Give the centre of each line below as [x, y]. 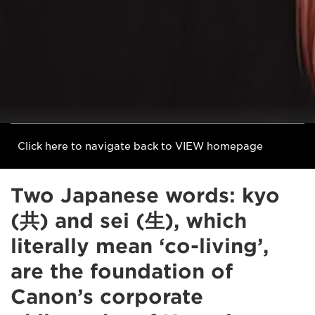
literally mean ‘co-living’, [140, 246]
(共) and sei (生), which [129, 221]
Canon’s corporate [107, 297]
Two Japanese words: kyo [145, 195]
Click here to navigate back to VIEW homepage [140, 146]
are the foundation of [122, 271]
